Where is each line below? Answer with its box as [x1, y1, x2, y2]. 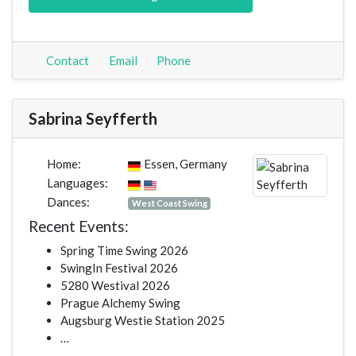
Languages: [44, 176, 108, 191]
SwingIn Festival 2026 [60, 261, 178, 276]
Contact [43, 53, 89, 68]
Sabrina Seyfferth [29, 109, 157, 129]
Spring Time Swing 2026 [60, 243, 188, 258]
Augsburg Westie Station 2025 [60, 313, 225, 328]
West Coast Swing [131, 198, 207, 209]
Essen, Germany [144, 157, 227, 172]
